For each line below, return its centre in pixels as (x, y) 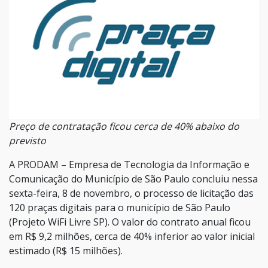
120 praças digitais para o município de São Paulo (120, 207)
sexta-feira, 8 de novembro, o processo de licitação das (131, 193)
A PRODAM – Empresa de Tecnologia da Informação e (129, 164)
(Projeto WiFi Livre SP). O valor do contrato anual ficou (130, 222)
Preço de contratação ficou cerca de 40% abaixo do (124, 126)
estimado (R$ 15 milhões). (66, 250)
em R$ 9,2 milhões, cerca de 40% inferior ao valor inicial (132, 236)
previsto (28, 140)
